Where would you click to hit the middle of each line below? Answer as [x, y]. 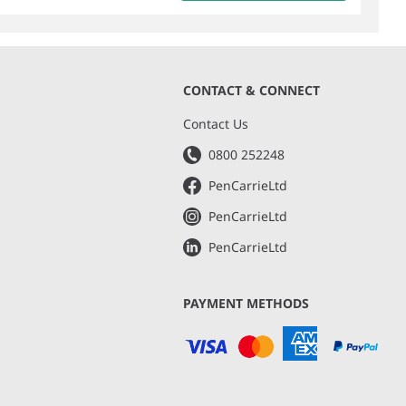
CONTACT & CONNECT [251, 90]
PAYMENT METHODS [246, 303]
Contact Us [215, 123]
